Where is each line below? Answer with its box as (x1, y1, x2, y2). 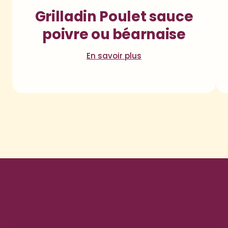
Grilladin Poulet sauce (35, 6, 193, 26)
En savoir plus (87, 50, 141, 62)
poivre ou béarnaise (42, 24, 186, 44)
